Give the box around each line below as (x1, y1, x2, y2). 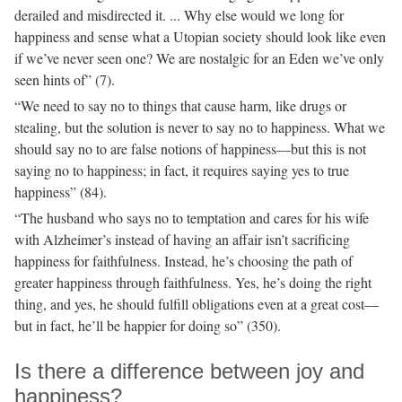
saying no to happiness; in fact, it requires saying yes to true (14, 161, 349, 180)
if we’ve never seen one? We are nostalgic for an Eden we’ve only (14, 48, 384, 68)
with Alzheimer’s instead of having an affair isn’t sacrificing (14, 230, 350, 249)
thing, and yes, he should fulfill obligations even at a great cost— (14, 294, 379, 314)
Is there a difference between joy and (14, 359, 364, 384)
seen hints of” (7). (14, 70, 115, 90)
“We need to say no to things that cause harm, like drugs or (14, 96, 346, 116)
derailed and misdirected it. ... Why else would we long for (14, 5, 344, 25)
